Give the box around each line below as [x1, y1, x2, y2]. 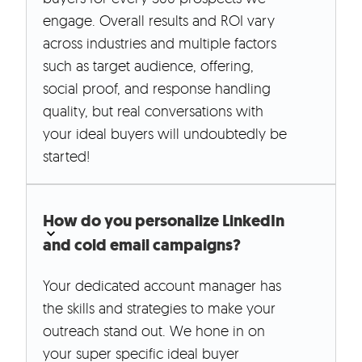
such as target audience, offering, [43, 57, 254, 75]
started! [43, 147, 90, 166]
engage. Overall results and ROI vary [43, 11, 275, 30]
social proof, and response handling [43, 79, 271, 98]
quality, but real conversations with [43, 102, 263, 120]
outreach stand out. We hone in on [43, 322, 265, 340]
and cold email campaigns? [43, 234, 241, 257]
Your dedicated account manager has [43, 276, 281, 295]
